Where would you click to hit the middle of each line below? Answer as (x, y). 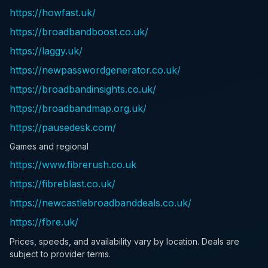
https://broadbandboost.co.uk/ (79, 31)
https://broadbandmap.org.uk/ (78, 108)
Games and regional (49, 147)
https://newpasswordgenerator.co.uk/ (95, 70)
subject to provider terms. (60, 254)
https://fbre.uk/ (44, 222)
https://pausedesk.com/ (63, 127)
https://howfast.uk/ (53, 12)
